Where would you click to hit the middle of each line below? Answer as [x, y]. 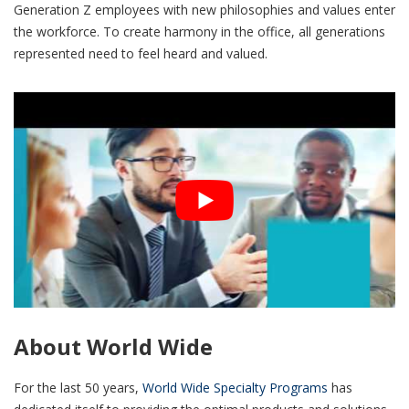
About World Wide [113, 346]
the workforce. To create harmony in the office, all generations [199, 32]
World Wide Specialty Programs [235, 387]
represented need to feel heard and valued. [141, 54]
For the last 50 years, [78, 387]
